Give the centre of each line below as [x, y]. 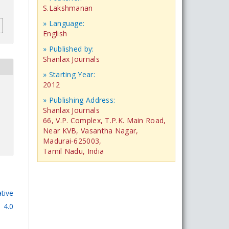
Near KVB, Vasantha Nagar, [91, 130]
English [55, 33]
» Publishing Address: [79, 100]
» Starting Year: [69, 74]
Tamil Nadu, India [74, 151]
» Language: [64, 23]
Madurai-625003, [72, 141]
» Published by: [68, 49]
